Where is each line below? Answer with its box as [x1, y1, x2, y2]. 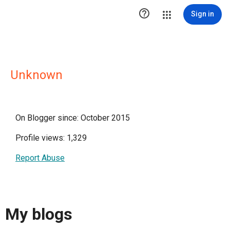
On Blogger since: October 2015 [15, 113, 130, 123]
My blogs [5, 204, 72, 224]
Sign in [191, 10, 214, 18]
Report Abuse [15, 153, 65, 163]
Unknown [10, 68, 63, 82]
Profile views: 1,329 [15, 133, 87, 143]
